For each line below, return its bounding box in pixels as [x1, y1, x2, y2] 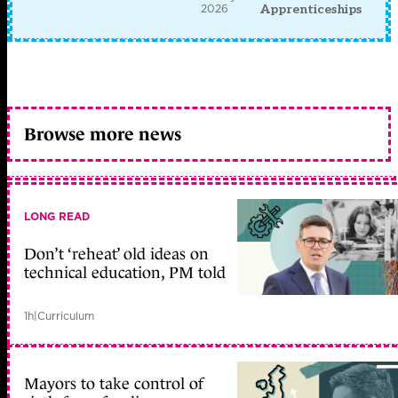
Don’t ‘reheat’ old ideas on [24, 245, 209, 264]
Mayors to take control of [24, 374, 203, 393]
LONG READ [24, 209, 90, 225]
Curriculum [37, 308, 94, 324]
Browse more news [24, 123, 181, 144]
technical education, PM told [24, 264, 226, 283]
